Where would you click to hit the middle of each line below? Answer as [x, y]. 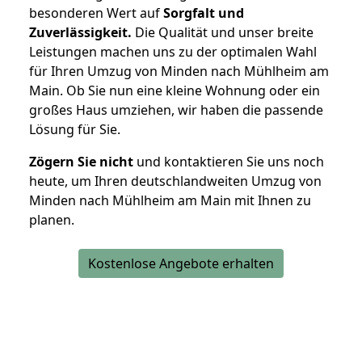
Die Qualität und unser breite [223, 33]
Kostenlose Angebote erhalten [181, 264]
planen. [52, 220]
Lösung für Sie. [75, 130]
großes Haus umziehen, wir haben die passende [176, 110]
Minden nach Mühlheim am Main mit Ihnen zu [170, 201]
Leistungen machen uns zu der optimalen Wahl [173, 52]
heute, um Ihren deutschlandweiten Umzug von [175, 181]
